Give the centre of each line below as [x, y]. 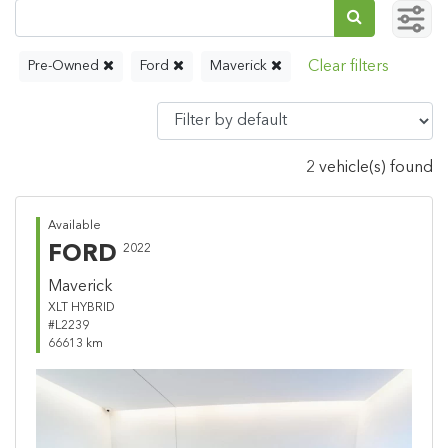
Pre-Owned [65, 66]
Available [74, 226]
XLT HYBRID [81, 308]
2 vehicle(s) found [369, 168]
